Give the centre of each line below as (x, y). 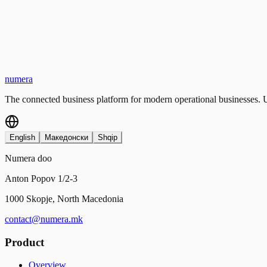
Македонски (66, 137)
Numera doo (28, 158)
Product (24, 242)
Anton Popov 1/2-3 (41, 178)
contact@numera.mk (44, 219)
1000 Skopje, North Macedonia (64, 198)
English (22, 137)
